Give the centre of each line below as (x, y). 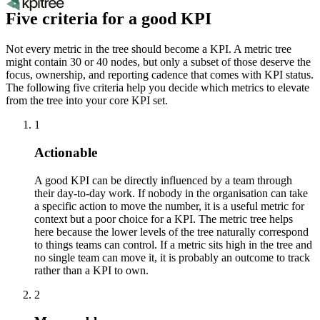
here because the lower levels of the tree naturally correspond (171, 231)
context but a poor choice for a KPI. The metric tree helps (164, 219)
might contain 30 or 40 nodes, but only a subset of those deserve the (158, 62)
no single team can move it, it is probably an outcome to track (172, 257)
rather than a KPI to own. (91, 270)
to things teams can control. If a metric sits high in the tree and (173, 244)
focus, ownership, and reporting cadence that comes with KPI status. (160, 75)
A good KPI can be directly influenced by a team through (163, 180)
